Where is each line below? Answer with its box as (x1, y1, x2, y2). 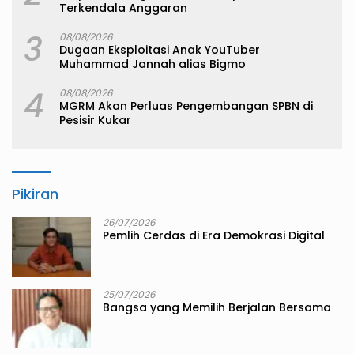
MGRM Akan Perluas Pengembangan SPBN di (59, 98, 313, 115)
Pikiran (12, 184, 58, 205)
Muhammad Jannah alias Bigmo (59, 56, 246, 73)
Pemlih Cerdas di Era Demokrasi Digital (103, 228, 325, 244)
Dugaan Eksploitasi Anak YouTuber (59, 42, 260, 58)
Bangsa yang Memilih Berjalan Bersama (103, 299, 331, 316)
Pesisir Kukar (59, 112, 131, 129)
